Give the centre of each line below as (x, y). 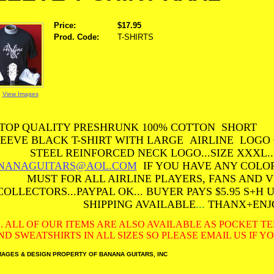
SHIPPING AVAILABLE (139, 204)
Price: (65, 25)
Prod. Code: (76, 37)
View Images (20, 94)
